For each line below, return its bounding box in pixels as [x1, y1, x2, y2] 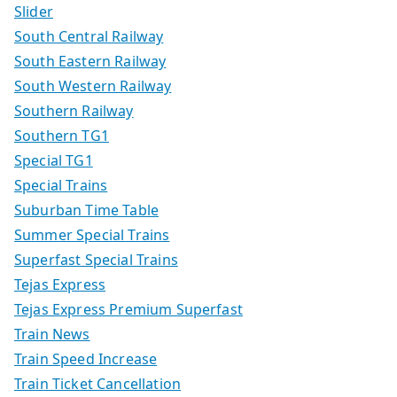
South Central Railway [14, 26, 164, 46]
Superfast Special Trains [14, 249, 178, 269]
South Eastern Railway [14, 51, 167, 71]
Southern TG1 [14, 125, 109, 145]
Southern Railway [14, 100, 134, 121]
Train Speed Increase [14, 348, 158, 369]
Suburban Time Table [14, 199, 160, 220]
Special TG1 [14, 150, 93, 170]
